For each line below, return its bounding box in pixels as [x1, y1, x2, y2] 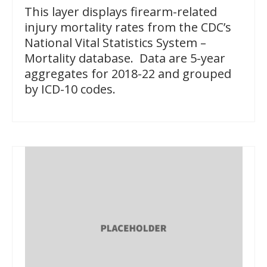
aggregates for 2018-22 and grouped [24, 66, 231, 82]
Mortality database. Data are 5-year [24, 50, 225, 67]
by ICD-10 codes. [24, 81, 116, 98]
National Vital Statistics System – [24, 35, 206, 51]
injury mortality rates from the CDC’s [24, 19, 231, 36]
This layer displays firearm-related [24, 4, 217, 20]
